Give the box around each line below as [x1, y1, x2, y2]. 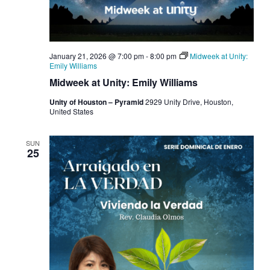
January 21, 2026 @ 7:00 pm [49, 51, 144, 61]
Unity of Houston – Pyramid [49, 96, 145, 108]
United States [49, 106, 93, 117]
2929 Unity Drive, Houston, [145, 96, 233, 107]
